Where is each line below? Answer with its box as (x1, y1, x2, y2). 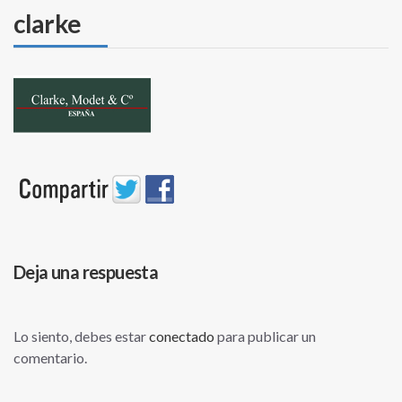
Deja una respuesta (13, 261, 159, 284)
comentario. (13, 349, 87, 367)
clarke (13, 8, 81, 39)
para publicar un (214, 328, 316, 345)
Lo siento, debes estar (13, 328, 149, 345)
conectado (149, 328, 214, 345)
